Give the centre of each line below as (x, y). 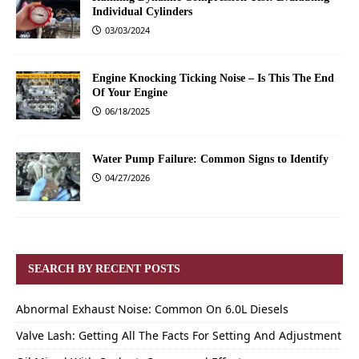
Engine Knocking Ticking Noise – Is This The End (213, 79)
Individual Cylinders (142, 12)
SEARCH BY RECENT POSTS (104, 268)
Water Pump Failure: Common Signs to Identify (210, 159)
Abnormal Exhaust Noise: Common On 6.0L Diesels (152, 309)
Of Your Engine (130, 93)
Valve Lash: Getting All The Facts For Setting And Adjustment (179, 335)
